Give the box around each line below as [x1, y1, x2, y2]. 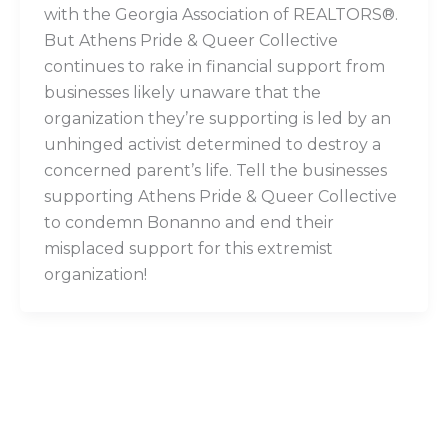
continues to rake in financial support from [44, 57, 385, 77]
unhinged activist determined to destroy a [44, 135, 381, 155]
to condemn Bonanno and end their [44, 213, 334, 233]
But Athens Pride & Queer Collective [44, 31, 338, 51]
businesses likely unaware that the [44, 83, 321, 103]
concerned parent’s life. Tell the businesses [44, 161, 387, 181]
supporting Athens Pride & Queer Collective [44, 187, 397, 207]
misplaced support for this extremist [44, 239, 333, 259]
